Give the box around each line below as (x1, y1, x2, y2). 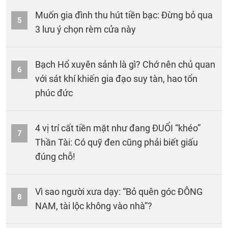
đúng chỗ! (35, 151, 75, 162)
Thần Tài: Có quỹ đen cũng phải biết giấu (35, 136, 198, 148)
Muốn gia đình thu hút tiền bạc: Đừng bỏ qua (35, 9, 213, 20)
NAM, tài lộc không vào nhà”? (35, 200, 152, 211)
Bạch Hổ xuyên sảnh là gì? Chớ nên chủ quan (35, 59, 215, 70)
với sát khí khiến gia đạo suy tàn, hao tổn (35, 73, 197, 84)
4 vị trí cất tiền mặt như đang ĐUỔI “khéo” (35, 122, 201, 133)
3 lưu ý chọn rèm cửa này (35, 23, 136, 35)
